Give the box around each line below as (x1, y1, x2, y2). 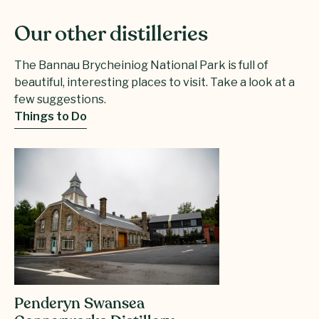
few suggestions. (14, 92, 106, 106)
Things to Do (14, 109, 87, 123)
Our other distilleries (14, 24, 208, 46)
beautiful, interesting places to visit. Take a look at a (14, 75, 295, 89)
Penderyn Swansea (14, 296, 145, 312)
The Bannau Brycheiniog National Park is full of (14, 58, 268, 72)
